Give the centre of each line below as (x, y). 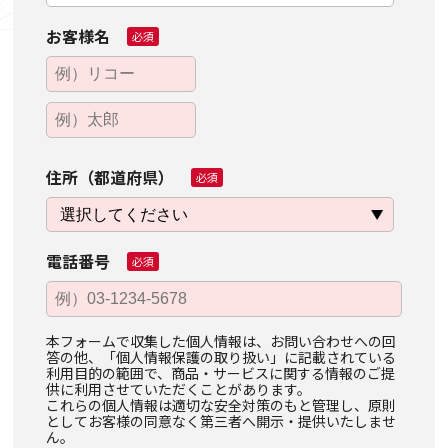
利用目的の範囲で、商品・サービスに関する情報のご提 (221, 373)
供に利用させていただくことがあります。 (179, 389)
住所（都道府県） (110, 177)
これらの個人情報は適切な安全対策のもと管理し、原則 (221, 405)
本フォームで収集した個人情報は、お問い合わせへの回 (221, 341)
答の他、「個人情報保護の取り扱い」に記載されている (221, 357)
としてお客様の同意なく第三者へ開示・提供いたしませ (221, 421)
